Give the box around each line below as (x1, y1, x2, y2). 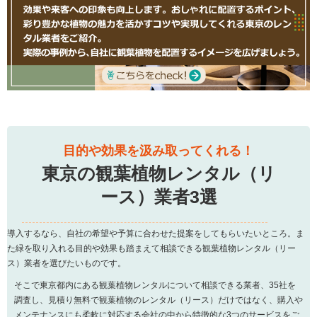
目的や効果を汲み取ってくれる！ (63, 144, 254, 158)
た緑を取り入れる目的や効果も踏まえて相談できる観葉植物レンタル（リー (7, 243, 296, 254)
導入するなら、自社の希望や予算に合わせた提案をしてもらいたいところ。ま (7, 229, 304, 239)
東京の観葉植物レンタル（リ (41, 163, 276, 184)
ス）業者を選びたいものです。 (7, 258, 126, 269)
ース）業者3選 (100, 187, 217, 207)
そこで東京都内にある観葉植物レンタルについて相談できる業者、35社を (14, 280, 296, 291)
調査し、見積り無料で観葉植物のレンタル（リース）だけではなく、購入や (14, 295, 303, 306)
